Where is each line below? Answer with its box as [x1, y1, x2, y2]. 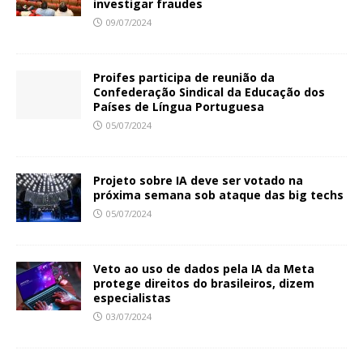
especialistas [93, 290, 171, 306]
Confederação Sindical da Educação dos [93, 84, 325, 100]
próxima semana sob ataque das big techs [93, 187, 344, 203]
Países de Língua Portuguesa [93, 99, 264, 115]
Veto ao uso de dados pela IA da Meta [93, 261, 314, 277]
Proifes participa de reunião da [93, 70, 275, 86]
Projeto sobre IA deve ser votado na [93, 173, 303, 189]
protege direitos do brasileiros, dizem [93, 275, 314, 292]
